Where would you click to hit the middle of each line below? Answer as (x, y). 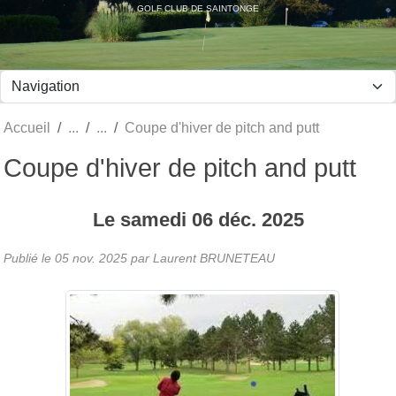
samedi (156, 219)
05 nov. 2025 (91, 258)
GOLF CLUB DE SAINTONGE (198, 8)
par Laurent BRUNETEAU (201, 258)
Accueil (27, 127)
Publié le (29, 258)
